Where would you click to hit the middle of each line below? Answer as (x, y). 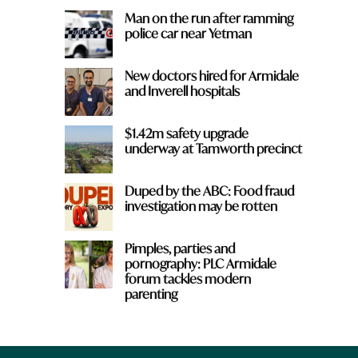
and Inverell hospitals (182, 90)
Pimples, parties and (179, 248)
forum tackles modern (187, 278)
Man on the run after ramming (209, 18)
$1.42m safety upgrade (186, 133)
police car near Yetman (188, 33)
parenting (151, 293)
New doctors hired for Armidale (211, 75)
